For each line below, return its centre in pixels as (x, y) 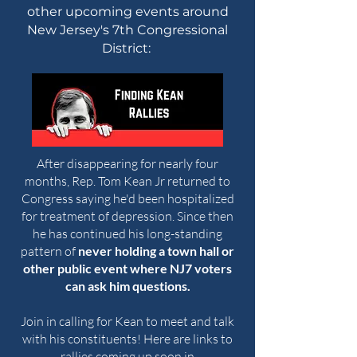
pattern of (49, 251)
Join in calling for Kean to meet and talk (127, 321)
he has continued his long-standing (127, 233)
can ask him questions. (127, 286)
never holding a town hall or (156, 251)
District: (127, 48)
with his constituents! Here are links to (127, 339)
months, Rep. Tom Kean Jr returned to (127, 181)
